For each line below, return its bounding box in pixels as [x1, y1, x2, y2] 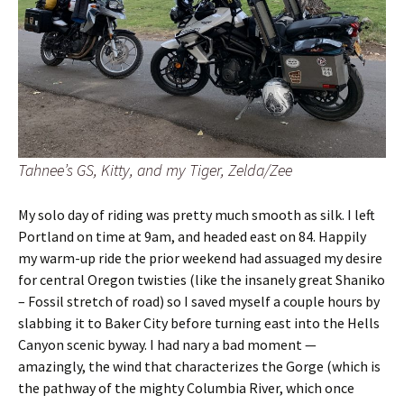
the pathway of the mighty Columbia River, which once [18, 378, 354, 397]
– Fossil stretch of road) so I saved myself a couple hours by [18, 291, 380, 310]
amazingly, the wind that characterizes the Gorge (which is [18, 356, 381, 375]
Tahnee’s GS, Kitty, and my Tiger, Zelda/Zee [18, 159, 292, 180]
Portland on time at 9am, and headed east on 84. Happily [18, 226, 366, 245]
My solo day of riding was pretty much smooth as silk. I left [18, 205, 375, 224]
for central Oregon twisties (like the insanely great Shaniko [18, 270, 385, 289]
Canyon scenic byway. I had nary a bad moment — [18, 335, 317, 353]
